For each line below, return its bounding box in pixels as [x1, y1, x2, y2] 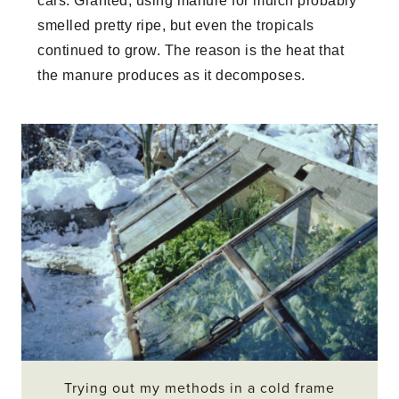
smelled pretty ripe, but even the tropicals [37, 17, 314, 33]
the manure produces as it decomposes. [37, 67, 305, 83]
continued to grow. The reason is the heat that [37, 42, 345, 58]
